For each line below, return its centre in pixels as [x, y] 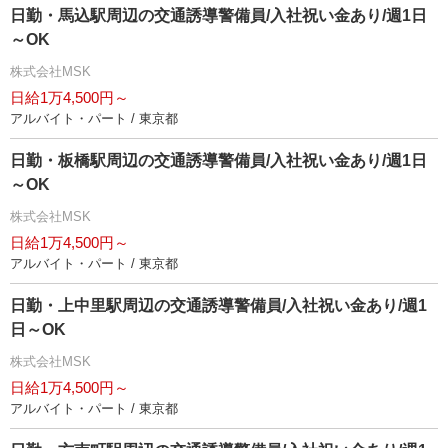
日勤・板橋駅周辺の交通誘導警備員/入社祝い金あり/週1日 [218, 161]
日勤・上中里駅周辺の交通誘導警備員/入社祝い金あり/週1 [218, 306]
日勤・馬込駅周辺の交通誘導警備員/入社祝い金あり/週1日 [218, 16]
